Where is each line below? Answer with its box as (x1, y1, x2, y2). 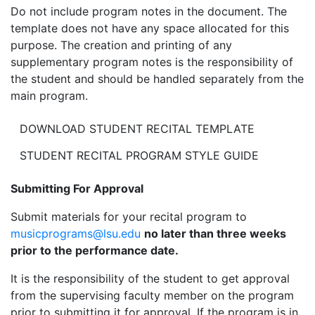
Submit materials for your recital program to (11, 209, 247, 224)
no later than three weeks (144, 226, 286, 240)
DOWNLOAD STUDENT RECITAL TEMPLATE (20, 121, 255, 136)
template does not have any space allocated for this (11, 20, 289, 35)
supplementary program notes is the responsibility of (11, 54, 293, 69)
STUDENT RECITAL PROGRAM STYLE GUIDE (20, 148, 259, 162)
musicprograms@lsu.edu (11, 226, 141, 240)
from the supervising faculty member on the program (11, 288, 294, 302)
